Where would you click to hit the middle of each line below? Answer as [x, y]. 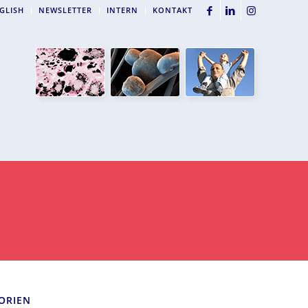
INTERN [122, 10]
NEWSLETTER [65, 10]
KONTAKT [173, 10]
